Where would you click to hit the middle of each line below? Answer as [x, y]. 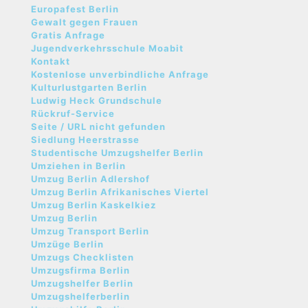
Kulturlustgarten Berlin [89, 87]
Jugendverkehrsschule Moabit [107, 48]
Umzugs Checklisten [82, 257]
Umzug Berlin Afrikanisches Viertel [120, 192]
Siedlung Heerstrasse [85, 140]
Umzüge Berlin [67, 244]
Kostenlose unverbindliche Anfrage [120, 74]
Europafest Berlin [75, 9]
